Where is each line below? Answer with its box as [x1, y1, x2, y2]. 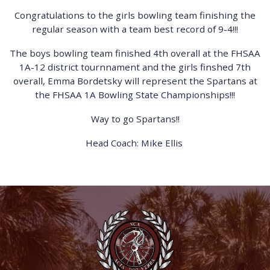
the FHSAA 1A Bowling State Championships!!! [35, 89, 235, 101]
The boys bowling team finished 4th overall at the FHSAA [10, 47, 260, 60]
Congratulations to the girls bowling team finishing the [14, 9, 256, 22]
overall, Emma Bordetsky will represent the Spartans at [13, 75, 257, 87]
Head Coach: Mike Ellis [85, 136, 185, 149]
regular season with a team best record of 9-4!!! [32, 23, 238, 36]
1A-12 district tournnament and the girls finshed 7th [19, 61, 251, 74]
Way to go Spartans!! [90, 113, 180, 125]
